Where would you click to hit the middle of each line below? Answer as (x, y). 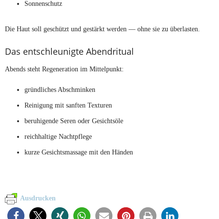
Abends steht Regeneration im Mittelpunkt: (64, 69)
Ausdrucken (38, 198)
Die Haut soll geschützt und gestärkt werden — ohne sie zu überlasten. (102, 29)
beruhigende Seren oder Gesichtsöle (74, 120)
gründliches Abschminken (60, 89)
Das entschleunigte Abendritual (69, 51)
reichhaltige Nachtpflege (58, 136)
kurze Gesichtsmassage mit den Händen (79, 152)
